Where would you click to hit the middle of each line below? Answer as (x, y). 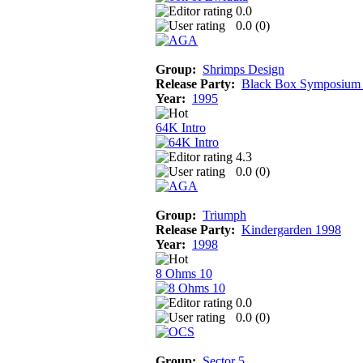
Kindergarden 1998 (291, 229)
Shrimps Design (243, 69)
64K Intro (181, 127)
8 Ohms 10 (184, 273)
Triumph (224, 215)
